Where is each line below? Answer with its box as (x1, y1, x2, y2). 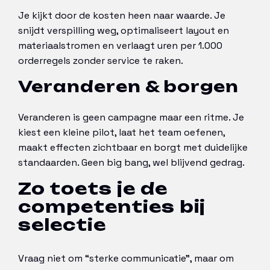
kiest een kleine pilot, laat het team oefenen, (18, 126, 225, 139)
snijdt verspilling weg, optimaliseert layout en (18, 24, 229, 37)
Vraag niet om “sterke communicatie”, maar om (18, 252, 234, 265)
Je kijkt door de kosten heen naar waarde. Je (18, 8, 225, 22)
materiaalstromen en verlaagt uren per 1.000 (18, 39, 222, 52)
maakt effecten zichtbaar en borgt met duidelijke (18, 141, 248, 154)
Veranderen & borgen (18, 76, 239, 96)
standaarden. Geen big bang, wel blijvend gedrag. (18, 156, 245, 169)
